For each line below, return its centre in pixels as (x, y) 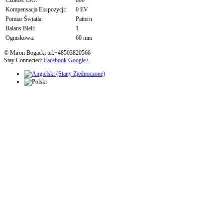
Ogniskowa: (20, 38)
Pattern (84, 19)
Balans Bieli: (20, 29)
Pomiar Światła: (24, 19)
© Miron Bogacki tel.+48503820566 (47, 53)
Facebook (55, 60)
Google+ (79, 60)
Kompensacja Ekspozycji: (36, 10)
